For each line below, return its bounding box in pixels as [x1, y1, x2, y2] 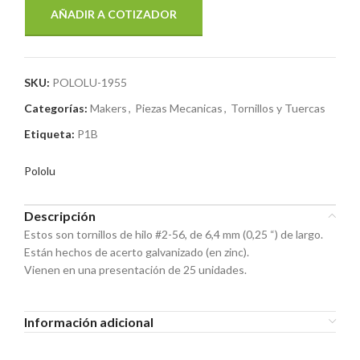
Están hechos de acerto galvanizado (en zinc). [24, 244, 249, 259]
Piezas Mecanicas [135, 100, 223, 115]
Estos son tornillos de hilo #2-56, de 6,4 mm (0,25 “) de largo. [24, 227, 323, 241]
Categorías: [24, 100, 88, 115]
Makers [90, 100, 127, 115]
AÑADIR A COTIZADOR [51, 6, 177, 21]
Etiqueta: [24, 126, 75, 141]
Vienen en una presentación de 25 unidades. [24, 262, 247, 276]
